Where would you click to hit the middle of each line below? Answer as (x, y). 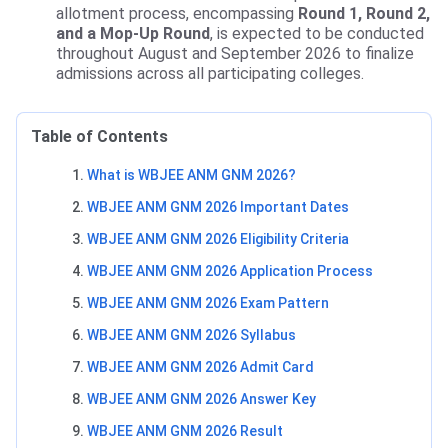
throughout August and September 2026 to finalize (235, 54)
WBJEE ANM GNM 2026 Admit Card (200, 367)
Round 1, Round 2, (364, 14)
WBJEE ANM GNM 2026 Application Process (230, 271)
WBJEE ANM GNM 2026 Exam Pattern (208, 303)
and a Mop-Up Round (133, 34)
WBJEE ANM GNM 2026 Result (185, 431)
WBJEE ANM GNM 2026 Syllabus (191, 335)
